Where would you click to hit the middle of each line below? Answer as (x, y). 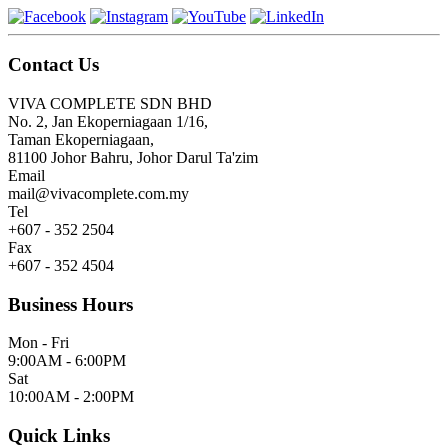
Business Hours (70, 304)
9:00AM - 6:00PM (67, 361)
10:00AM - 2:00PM (71, 397)
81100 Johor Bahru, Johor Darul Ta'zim (133, 158)
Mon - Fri (38, 343)
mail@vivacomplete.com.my (98, 194)
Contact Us (53, 65)
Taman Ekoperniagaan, (81, 140)
